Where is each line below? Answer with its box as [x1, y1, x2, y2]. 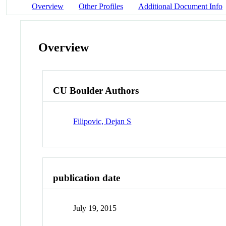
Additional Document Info [138, 2, 222, 11]
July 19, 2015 [73, 204, 117, 213]
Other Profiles [79, 2, 123, 11]
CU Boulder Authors [53, 85, 139, 96]
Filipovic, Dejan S [73, 117, 132, 126]
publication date [53, 172, 121, 183]
